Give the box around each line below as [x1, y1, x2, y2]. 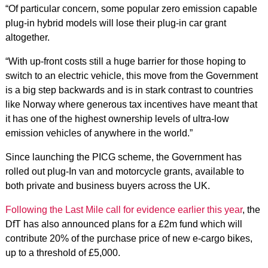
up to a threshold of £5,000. [5, 248, 120, 258]
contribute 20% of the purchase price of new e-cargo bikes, [5, 233, 252, 243]
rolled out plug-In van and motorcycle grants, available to [5, 166, 244, 176]
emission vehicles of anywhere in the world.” [5, 128, 193, 138]
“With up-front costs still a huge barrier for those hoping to [5, 56, 246, 66]
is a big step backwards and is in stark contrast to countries [5, 85, 253, 95]
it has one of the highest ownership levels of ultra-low [5, 114, 229, 124]
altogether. [5, 32, 50, 42]
